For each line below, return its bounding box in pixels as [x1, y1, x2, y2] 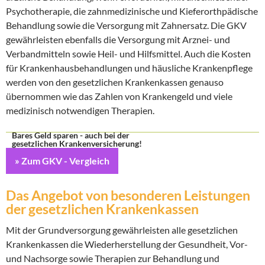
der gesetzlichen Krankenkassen [6, 201, 199, 217]
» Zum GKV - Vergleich [15, 155, 109, 166]
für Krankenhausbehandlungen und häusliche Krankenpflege [6, 62, 253, 73]
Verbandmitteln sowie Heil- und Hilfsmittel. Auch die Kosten [6, 48, 251, 59]
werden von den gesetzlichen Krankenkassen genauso [6, 76, 224, 88]
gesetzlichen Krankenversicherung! [12, 138, 142, 148]
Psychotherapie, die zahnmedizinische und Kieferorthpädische [6, 5, 258, 17]
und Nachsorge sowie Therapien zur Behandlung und [6, 253, 219, 264]
